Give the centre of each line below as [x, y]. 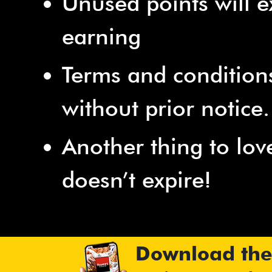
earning [101, 37]
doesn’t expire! [137, 180]
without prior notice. [166, 108]
